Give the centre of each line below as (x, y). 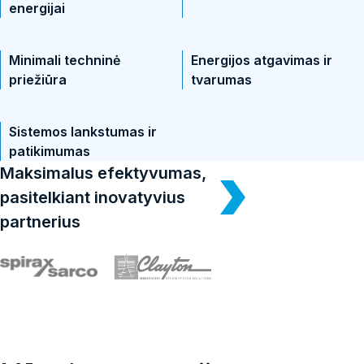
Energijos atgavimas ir (262, 60)
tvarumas (221, 80)
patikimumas (50, 151)
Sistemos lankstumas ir (83, 132)
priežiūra (38, 80)
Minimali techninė (65, 60)
